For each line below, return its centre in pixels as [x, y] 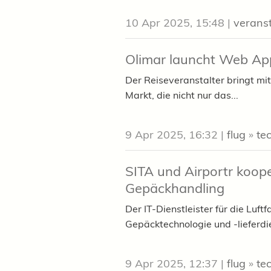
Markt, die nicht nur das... [182, 95]
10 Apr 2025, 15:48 [175, 23]
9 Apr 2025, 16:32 [171, 135]
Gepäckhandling [175, 188]
